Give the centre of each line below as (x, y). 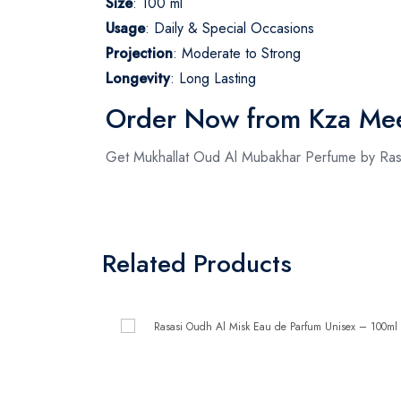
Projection (139, 53)
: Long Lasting (213, 78)
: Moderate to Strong (237, 53)
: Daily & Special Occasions (230, 28)
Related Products (197, 263)
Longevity (138, 78)
